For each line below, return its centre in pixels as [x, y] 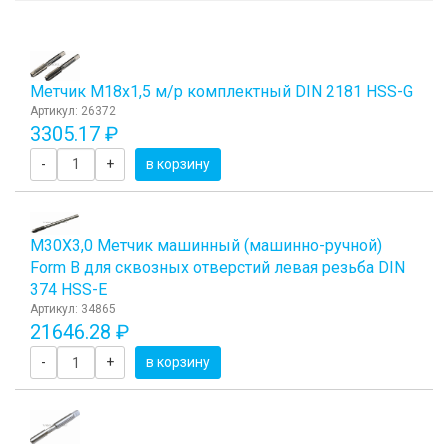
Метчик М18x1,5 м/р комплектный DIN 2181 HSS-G [221, 91]
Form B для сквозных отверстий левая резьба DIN [217, 268]
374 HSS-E [68, 290]
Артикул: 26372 [73, 110]
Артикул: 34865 [73, 309]
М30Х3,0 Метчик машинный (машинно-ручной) [206, 246]
